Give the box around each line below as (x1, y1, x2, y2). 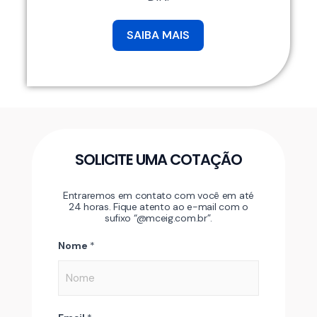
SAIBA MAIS (127, 28, 190, 43)
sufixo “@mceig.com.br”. (104, 212, 213, 225)
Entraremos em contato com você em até (63, 189, 254, 202)
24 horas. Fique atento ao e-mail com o (69, 200, 248, 214)
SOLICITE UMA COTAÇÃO (74, 149, 242, 171)
